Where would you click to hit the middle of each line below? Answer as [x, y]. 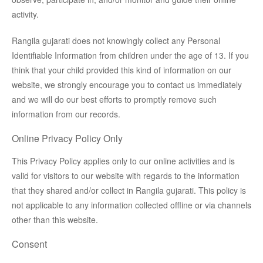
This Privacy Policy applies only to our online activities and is [123, 161]
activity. [25, 14]
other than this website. [55, 220]
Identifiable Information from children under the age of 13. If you [130, 55]
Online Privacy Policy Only [67, 139]
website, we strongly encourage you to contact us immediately [127, 85]
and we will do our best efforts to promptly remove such [114, 100]
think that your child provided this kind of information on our [122, 70]
